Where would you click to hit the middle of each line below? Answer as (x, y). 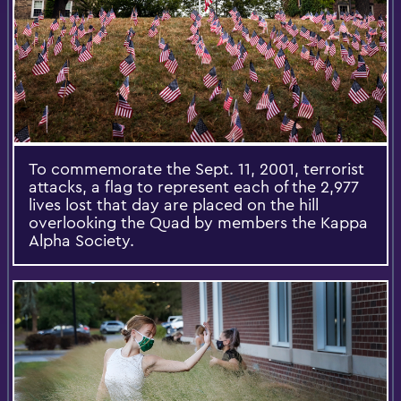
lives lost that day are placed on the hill (174, 205)
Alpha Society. (81, 241)
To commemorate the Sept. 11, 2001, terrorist (196, 169)
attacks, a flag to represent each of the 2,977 (194, 187)
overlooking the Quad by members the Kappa (198, 223)
